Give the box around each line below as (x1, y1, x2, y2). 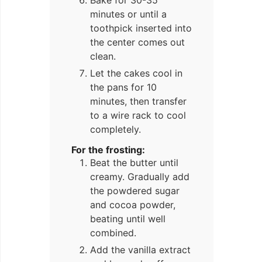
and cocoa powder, (90, 198, 175, 211)
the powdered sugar (90, 184, 180, 196)
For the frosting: (71, 143, 145, 156)
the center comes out (90, 36, 185, 49)
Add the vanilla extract (90, 243, 191, 256)
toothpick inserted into (90, 22, 192, 35)
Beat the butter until (90, 156, 178, 168)
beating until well (90, 212, 166, 225)
